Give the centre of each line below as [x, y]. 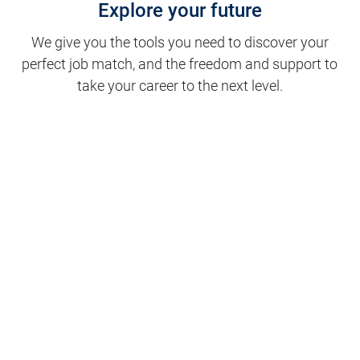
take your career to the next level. [180, 86]
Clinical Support [86, 151]
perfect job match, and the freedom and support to [180, 64]
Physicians [71, 330]
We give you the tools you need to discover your [180, 43]
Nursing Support [88, 271]
